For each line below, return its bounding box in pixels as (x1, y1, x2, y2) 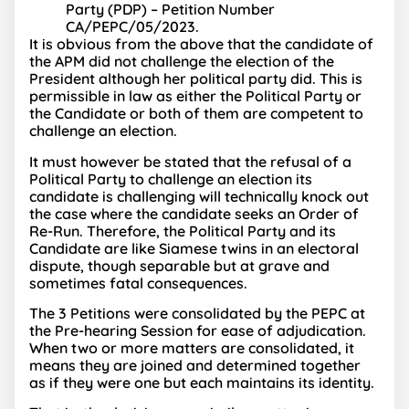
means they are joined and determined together (29, 355, 361, 374)
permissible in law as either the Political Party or (29, 87, 362, 106)
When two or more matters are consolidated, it (29, 338, 354, 357)
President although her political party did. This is (29, 69, 362, 89)
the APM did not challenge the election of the (29, 52, 334, 71)
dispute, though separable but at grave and (29, 256, 330, 275)
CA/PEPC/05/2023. (66, 17, 199, 37)
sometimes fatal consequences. (29, 273, 247, 292)
